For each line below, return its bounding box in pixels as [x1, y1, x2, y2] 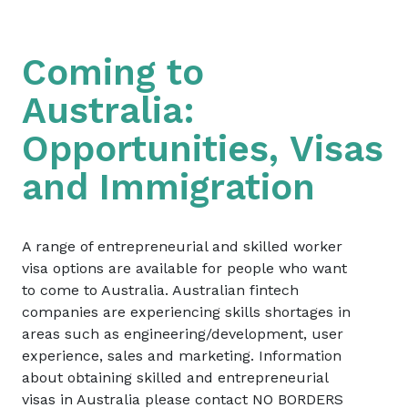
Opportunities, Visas [22, 127, 383, 170]
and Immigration [22, 165, 315, 209]
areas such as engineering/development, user [22, 324, 343, 342]
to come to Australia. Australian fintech [22, 280, 299, 299]
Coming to [22, 50, 204, 94]
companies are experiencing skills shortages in [22, 302, 351, 321]
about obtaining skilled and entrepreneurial [22, 368, 328, 386]
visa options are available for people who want [22, 259, 347, 277]
